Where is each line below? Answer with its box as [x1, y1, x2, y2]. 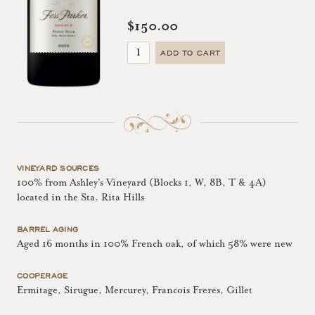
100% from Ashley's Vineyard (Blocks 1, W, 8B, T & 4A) [17, 176, 266, 188]
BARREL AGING [17, 224, 78, 234]
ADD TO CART [160, 48, 220, 58]
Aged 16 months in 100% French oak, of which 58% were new [17, 238, 292, 250]
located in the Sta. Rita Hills [17, 191, 144, 203]
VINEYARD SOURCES [17, 162, 99, 173]
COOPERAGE [17, 270, 68, 281]
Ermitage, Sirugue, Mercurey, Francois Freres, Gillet [17, 284, 252, 296]
